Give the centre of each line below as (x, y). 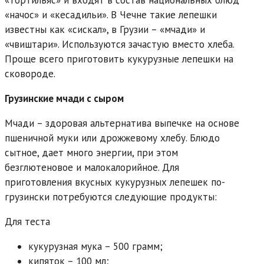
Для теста (27, 221)
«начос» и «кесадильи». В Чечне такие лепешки (111, 14)
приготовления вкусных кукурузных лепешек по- (115, 182)
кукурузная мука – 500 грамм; (95, 246)
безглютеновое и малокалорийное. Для (92, 167)
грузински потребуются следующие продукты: (111, 197)
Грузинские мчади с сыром (64, 98)
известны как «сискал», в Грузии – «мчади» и (105, 29)
